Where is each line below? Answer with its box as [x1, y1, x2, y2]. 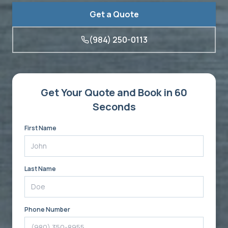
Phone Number [24, 205, 70, 214]
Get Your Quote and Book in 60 [41, 85, 187, 100]
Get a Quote [89, 9, 139, 20]
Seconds [92, 100, 136, 114]
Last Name [24, 164, 56, 174]
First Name [24, 124, 56, 133]
